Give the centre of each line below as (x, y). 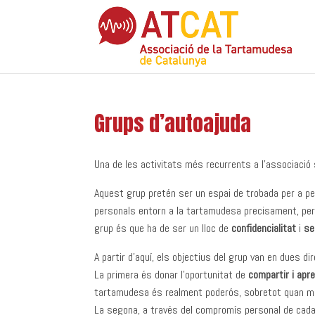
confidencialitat (264, 228)
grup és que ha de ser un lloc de (163, 228)
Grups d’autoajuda (173, 123)
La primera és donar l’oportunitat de (172, 275)
